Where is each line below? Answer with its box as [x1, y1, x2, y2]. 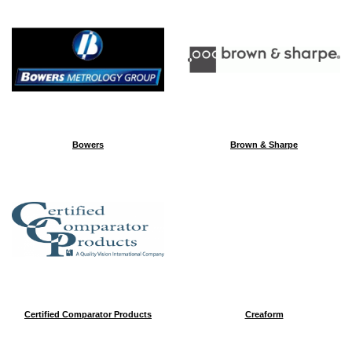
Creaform [244, 310, 284, 319]
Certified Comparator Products [24, 310, 152, 319]
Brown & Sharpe [230, 140, 298, 149]
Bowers [72, 140, 104, 149]
